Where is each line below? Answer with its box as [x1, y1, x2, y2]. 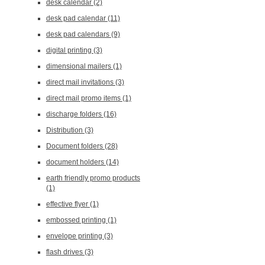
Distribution [46, 126, 85, 134]
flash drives [46, 248, 85, 256]
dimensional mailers [46, 62, 113, 70]
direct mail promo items [46, 94, 122, 102]
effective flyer [46, 200, 90, 208]
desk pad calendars [46, 30, 111, 38]
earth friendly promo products [46, 174, 140, 182]
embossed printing [46, 216, 108, 224]
